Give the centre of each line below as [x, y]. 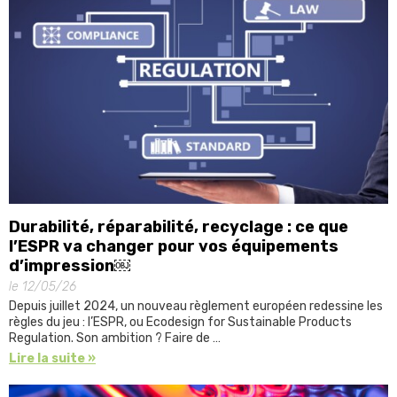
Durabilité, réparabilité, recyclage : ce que [179, 227]
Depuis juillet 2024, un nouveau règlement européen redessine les [196, 307]
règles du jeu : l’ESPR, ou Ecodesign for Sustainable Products [180, 323]
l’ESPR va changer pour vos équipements [174, 247]
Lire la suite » [52, 359]
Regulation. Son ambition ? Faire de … [115, 339]
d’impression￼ [70, 266]
